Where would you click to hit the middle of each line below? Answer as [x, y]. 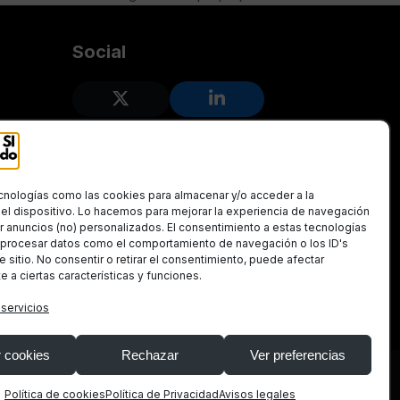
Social [99, 51]
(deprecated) [175, 124]
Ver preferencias [297, 354]
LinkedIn [251, 106]
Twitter [149, 106]
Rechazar [150, 354]
